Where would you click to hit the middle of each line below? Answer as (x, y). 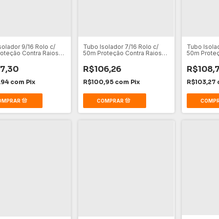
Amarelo (198, 60)
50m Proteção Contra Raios (123, 53)
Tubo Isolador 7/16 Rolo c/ (121, 47)
